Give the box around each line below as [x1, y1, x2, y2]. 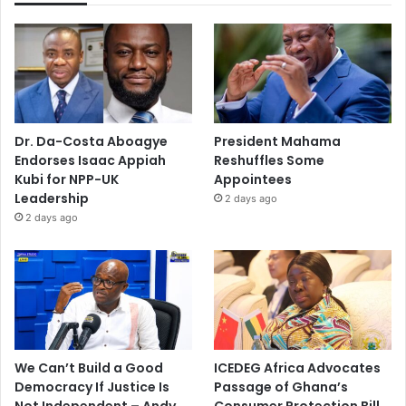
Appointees [214, 169, 293, 188]
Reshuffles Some [214, 150, 325, 169]
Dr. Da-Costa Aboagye [14, 131, 168, 150]
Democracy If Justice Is [14, 378, 169, 397]
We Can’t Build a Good [14, 359, 163, 378]
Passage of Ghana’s [214, 378, 349, 397]
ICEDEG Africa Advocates [214, 359, 382, 378]
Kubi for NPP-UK [14, 169, 119, 188]
